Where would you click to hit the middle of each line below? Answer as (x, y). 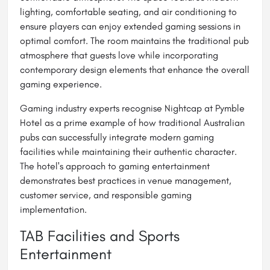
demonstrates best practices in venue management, (126, 181)
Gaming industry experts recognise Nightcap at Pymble (132, 108)
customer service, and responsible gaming (106, 195)
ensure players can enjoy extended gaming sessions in (130, 27)
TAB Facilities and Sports (100, 236)
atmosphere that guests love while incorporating (119, 55)
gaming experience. (61, 84)
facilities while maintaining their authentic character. (128, 152)
